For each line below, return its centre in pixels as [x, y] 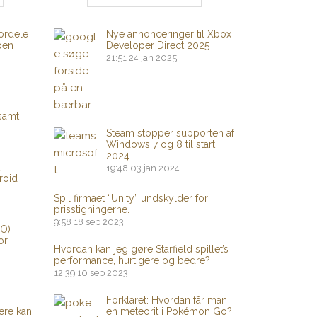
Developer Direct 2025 [158, 45]
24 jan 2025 [153, 58]
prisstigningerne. [92, 209]
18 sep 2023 [99, 222]
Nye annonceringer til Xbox [169, 34]
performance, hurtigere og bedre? [132, 260]
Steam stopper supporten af [170, 133]
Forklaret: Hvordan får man [167, 300]
